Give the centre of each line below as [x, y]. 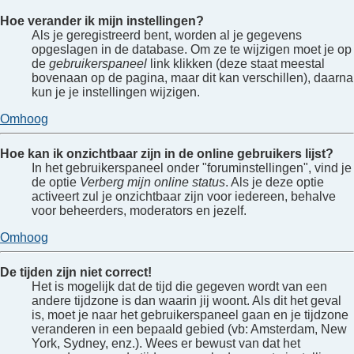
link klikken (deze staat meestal [236, 63]
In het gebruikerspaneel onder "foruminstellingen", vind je [192, 168]
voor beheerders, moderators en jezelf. [139, 210]
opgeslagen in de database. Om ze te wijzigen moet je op [192, 49]
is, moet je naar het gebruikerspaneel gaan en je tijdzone [190, 314]
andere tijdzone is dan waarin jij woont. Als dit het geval [186, 300]
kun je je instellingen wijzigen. [116, 92]
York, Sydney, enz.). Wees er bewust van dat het [166, 343]
